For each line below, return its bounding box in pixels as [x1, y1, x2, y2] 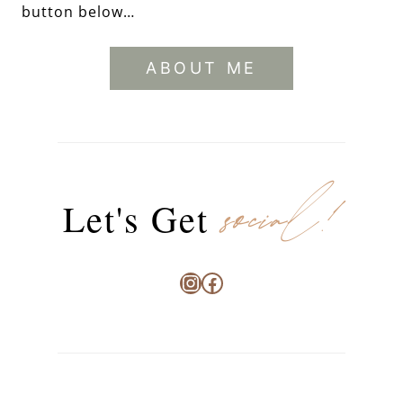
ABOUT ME [146, 58, 257, 78]
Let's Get [63, 194, 219, 243]
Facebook [201, 266, 303, 297]
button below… [22, 2, 135, 22]
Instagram [179, 266, 289, 297]
